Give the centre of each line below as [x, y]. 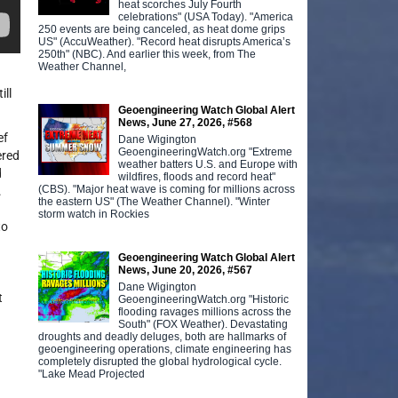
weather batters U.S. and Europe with [208, 164]
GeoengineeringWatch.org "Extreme [206, 151]
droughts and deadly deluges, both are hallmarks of [163, 336]
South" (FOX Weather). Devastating [203, 324]
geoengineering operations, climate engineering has [165, 349]
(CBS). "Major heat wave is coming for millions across [167, 189]
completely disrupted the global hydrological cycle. [160, 361]
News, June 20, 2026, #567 [186, 270]
